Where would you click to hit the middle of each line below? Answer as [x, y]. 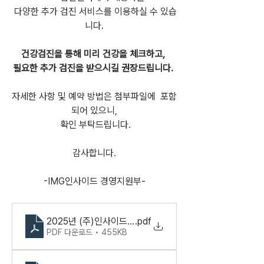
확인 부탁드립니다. [95, 125]
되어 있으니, [94, 111]
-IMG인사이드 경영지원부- [94, 181]
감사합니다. [94, 153]
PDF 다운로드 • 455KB [87, 232]
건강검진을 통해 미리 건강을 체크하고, [94, 54]
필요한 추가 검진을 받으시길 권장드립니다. [93, 68]
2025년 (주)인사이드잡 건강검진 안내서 [122, 221]
